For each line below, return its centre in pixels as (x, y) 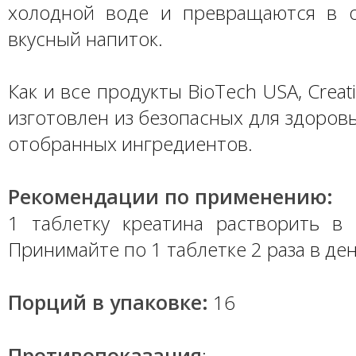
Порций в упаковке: (108, 302)
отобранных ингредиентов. (130, 143)
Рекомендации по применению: (170, 196)
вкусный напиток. (85, 39)
